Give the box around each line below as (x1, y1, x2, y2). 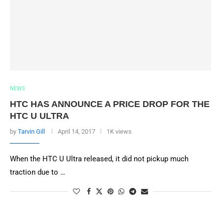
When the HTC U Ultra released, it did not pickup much (10, 154, 188, 163)
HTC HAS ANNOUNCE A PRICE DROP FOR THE (10, 99, 210, 109)
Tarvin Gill (18, 128, 45, 135)
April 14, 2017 (58, 128, 95, 135)
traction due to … (10, 168, 65, 177)
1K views (107, 128, 132, 135)
